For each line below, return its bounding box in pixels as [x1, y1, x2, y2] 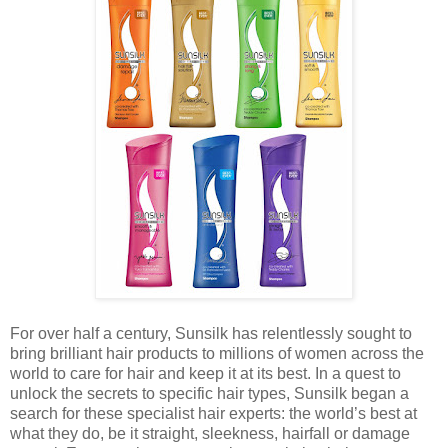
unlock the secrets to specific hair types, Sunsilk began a [10, 384, 409, 402]
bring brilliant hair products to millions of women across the [10, 344, 424, 362]
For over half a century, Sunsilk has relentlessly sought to [10, 324, 412, 342]
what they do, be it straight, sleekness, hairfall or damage [10, 424, 410, 442]
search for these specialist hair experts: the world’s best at [10, 404, 417, 422]
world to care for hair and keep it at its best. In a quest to [10, 364, 401, 382]
